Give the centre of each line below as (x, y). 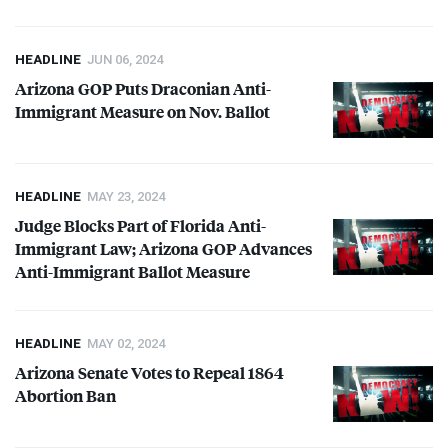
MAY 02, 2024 (126, 344)
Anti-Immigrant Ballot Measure (132, 272)
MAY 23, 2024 (126, 197)
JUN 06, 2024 (125, 60)
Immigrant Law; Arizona (108, 249)
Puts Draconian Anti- (191, 89)
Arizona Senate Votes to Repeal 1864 (149, 373)
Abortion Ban (65, 396)
